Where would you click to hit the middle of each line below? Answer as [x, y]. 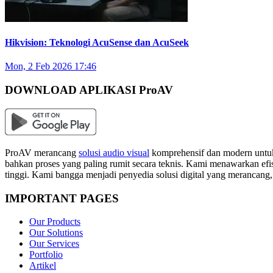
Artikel [43, 266]
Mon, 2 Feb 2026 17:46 [51, 66]
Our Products [55, 222]
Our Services [54, 244]
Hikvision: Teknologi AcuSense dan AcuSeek [97, 43]
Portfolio [46, 255]
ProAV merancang [42, 152]
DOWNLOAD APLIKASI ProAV [89, 90]
